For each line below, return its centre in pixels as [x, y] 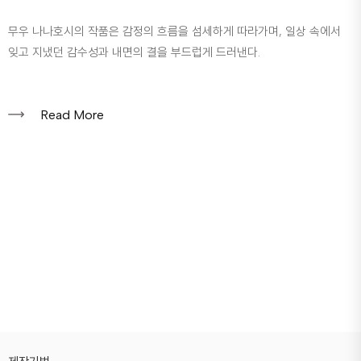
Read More [72, 115]
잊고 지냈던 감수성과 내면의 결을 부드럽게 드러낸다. [134, 52]
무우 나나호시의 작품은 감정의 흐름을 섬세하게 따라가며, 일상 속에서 [174, 31]
